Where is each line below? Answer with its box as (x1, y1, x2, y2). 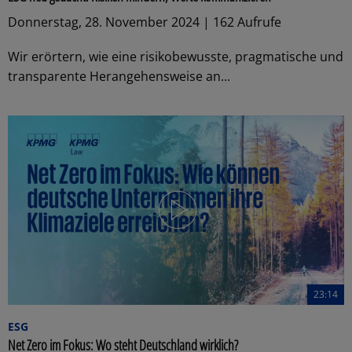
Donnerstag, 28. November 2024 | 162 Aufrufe (8, 13, 281, 31)
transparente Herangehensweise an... (8, 67, 230, 85)
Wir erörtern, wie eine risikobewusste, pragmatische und (8, 47, 343, 65)
